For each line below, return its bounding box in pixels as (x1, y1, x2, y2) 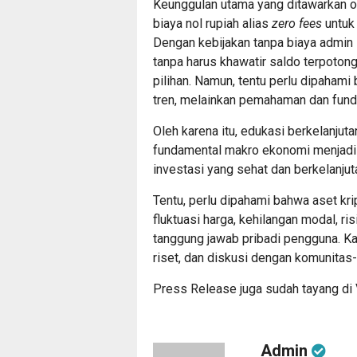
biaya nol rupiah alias (153, 15, 272, 31)
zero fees (272, 15, 325, 31)
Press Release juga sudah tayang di (153, 280, 355, 296)
